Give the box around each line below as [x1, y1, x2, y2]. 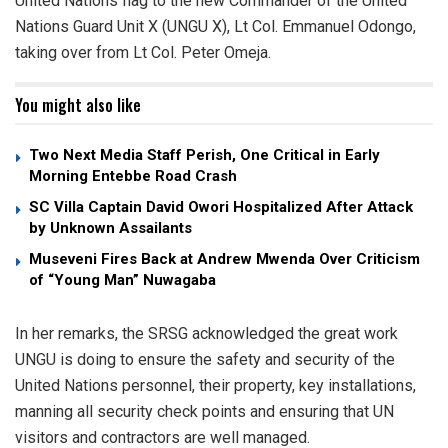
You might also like [15, 93, 141, 118]
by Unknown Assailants [29, 219, 192, 238]
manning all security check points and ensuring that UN [15, 402, 394, 422]
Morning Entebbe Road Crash [29, 167, 237, 186]
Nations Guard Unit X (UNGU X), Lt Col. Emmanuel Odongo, [15, 17, 416, 37]
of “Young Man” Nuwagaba [29, 271, 216, 290]
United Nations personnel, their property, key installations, [15, 376, 416, 396]
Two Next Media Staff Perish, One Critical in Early [29, 146, 380, 165]
